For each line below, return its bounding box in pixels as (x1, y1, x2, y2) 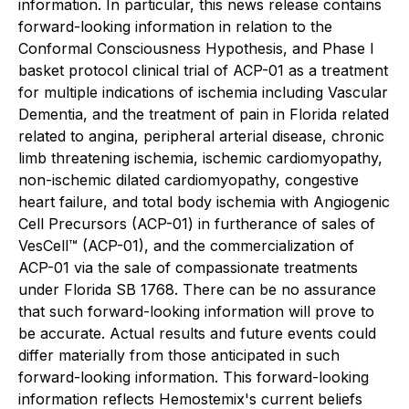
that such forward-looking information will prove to (18, 302, 374, 320)
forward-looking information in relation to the (18, 17, 332, 36)
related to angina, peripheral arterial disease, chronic (18, 127, 384, 145)
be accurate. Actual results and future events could (18, 324, 376, 342)
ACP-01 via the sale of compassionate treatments (18, 258, 358, 277)
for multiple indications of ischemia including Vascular (18, 83, 388, 101)
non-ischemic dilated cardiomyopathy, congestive (18, 171, 359, 189)
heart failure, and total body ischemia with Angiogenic (18, 193, 390, 211)
